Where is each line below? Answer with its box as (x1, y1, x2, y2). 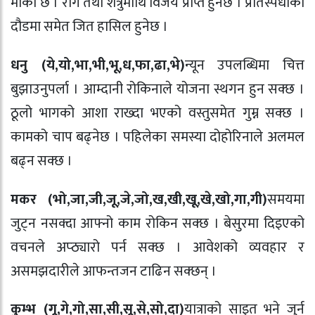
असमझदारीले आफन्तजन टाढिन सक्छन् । (11, 259, 217, 283)
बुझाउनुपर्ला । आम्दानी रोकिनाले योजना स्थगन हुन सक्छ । (11, 77, 304, 101)
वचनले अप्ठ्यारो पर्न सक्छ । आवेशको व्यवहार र (11, 235, 304, 259)
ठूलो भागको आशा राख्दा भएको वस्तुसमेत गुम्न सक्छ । (11, 101, 304, 125)
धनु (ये (11, 53, 55, 77)
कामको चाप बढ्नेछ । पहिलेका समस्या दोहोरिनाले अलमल (11, 124, 304, 149)
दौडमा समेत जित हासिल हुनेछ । (11, 14, 168, 39)
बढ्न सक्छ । (11, 148, 72, 173)
